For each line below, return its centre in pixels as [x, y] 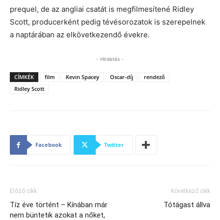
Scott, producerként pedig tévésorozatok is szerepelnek [108, 22]
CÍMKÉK [24, 77]
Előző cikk [23, 191]
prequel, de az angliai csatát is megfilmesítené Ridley [102, 9]
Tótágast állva [187, 205]
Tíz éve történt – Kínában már [59, 205]
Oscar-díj [122, 77]
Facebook [49, 145]
